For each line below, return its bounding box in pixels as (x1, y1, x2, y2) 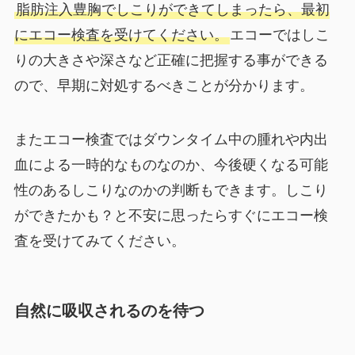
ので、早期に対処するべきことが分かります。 (13, 77, 314, 94)
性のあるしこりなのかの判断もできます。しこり (13, 181, 328, 198)
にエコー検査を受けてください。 (13, 26, 228, 43)
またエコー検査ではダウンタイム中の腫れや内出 (13, 131, 328, 147)
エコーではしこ (229, 26, 330, 43)
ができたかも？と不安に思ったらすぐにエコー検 (13, 207, 328, 223)
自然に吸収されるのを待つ (13, 301, 204, 319)
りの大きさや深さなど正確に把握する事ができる (13, 52, 328, 68)
